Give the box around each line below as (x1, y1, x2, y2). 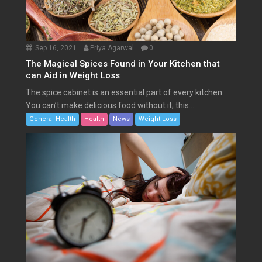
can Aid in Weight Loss (26, 70, 120, 81)
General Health (29, 115, 76, 123)
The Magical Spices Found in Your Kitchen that (26, 58, 220, 70)
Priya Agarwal (90, 44, 135, 53)
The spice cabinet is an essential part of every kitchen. (26, 88, 225, 98)
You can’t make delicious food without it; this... (26, 101, 195, 111)
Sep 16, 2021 (35, 44, 77, 53)
